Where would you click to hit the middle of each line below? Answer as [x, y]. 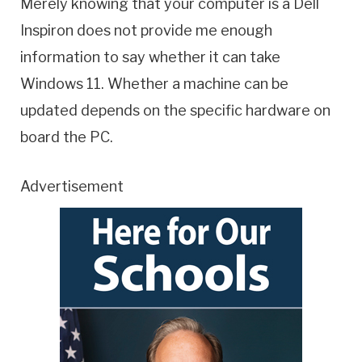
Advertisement [72, 187]
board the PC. [67, 137]
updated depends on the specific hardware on [175, 111]
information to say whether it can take [150, 57]
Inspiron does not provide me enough [146, 31]
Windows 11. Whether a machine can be [154, 84]
